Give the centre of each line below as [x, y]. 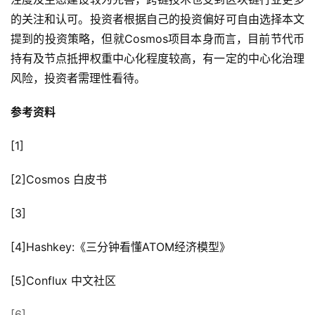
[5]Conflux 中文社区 [63, 281]
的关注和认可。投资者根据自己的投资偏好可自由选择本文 [157, 19]
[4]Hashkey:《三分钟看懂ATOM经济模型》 [121, 247]
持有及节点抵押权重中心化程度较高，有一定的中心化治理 [157, 59]
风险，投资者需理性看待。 [78, 78]
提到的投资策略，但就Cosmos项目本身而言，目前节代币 [157, 39]
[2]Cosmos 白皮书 [59, 180]
